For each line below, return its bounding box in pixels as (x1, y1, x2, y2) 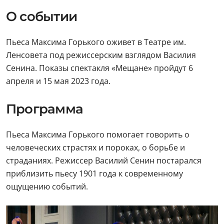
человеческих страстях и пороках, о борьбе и (6, 142, 185, 153)
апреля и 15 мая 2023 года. (6, 75, 110, 86)
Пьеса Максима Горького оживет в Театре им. (6, 36, 186, 47)
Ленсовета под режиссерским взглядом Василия (6, 49, 196, 60)
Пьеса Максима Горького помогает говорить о (6, 129, 189, 140)
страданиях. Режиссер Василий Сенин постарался (6, 155, 201, 166)
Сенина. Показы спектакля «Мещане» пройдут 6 (6, 62, 193, 73)
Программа (6, 101, 83, 117)
